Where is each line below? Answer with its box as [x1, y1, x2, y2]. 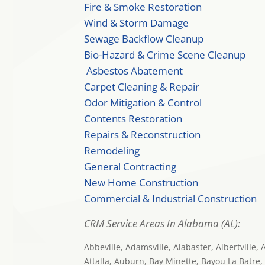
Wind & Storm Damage [84, 16, 189, 30]
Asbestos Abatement [86, 64, 183, 77]
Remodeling [84, 144, 140, 157]
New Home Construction [84, 176, 198, 189]
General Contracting [84, 160, 176, 173]
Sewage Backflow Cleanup [84, 32, 203, 46]
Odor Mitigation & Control [84, 96, 202, 109]
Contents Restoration [84, 112, 182, 125]
